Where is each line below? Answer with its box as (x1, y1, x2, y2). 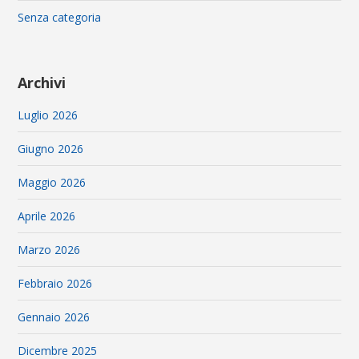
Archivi (18, 73, 67, 93)
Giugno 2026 (18, 141, 84, 157)
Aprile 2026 (18, 208, 76, 224)
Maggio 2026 (18, 175, 87, 191)
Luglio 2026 (18, 107, 79, 123)
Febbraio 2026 (18, 276, 93, 292)
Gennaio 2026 (18, 309, 91, 325)
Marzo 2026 (18, 242, 81, 258)
